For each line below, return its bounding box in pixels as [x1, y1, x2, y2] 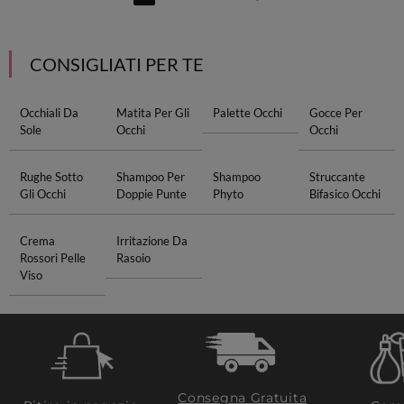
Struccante [309, 170, 366, 184]
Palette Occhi [213, 106, 282, 120]
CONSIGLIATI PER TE [29, 53, 204, 75]
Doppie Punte [115, 187, 187, 201]
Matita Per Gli [115, 106, 189, 120]
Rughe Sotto [19, 170, 83, 184]
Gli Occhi [19, 187, 66, 201]
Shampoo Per [115, 170, 185, 184]
